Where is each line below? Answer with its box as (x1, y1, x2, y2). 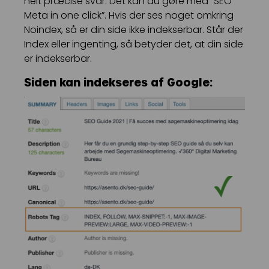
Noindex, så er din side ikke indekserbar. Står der (24, 23, 243, 37)
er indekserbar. (24, 52, 92, 66)
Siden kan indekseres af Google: (24, 76, 213, 89)
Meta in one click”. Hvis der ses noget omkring (24, 8, 234, 23)
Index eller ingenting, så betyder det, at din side (24, 37, 243, 52)
